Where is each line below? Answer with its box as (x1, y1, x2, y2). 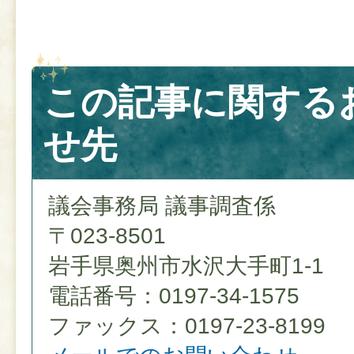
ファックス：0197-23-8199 (48, 314, 326, 339)
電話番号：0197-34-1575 (48, 284, 299, 309)
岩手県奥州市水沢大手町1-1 (48, 254, 324, 279)
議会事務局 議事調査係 (48, 194, 276, 219)
